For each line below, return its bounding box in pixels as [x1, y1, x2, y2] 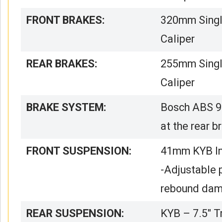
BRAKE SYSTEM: [26, 101, 107, 113]
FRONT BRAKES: [26, 13, 105, 26]
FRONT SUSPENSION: [26, 144, 132, 157]
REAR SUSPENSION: [26, 207, 124, 220]
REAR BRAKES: [26, 57, 98, 70]
